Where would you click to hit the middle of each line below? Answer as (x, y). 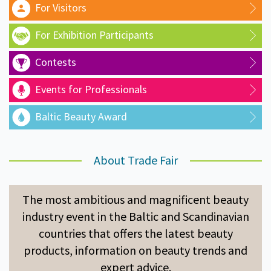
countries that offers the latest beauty (135, 233)
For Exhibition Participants (94, 35)
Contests (56, 62)
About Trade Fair (135, 160)
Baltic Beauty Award (81, 117)
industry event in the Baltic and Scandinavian (135, 217)
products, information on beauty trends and (135, 250)
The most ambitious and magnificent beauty (135, 200)
